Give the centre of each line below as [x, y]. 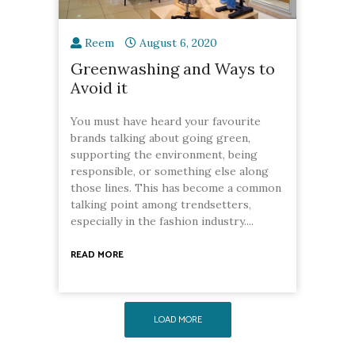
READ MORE [97, 254]
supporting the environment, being [164, 154]
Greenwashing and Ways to [173, 68]
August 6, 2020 [178, 42]
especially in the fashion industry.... [162, 221]
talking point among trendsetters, [161, 204]
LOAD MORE [177, 319]
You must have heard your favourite [166, 121]
